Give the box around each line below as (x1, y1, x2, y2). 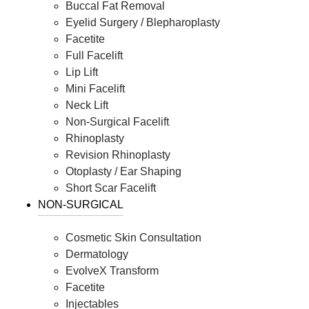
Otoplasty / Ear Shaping (66, 166, 181, 178)
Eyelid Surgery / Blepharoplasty (66, 17, 220, 29)
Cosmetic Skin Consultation (66, 232, 201, 244)
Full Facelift (66, 50, 123, 62)
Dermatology (66, 248, 128, 261)
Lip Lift (66, 66, 98, 79)
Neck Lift (66, 99, 108, 112)
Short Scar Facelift (66, 182, 156, 195)
